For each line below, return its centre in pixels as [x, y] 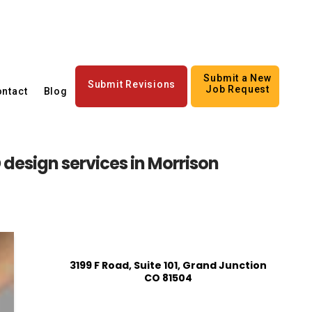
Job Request [237, 89]
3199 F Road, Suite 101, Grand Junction [168, 265]
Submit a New [237, 78]
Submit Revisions [132, 84]
